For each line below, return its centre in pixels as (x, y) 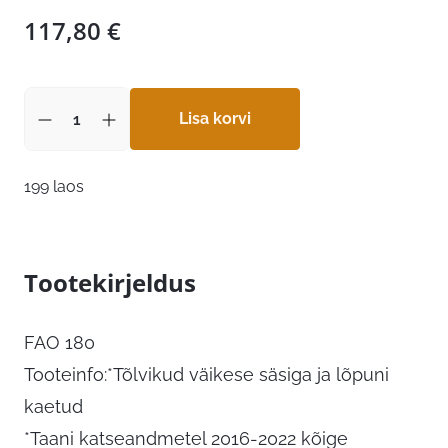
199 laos (54, 187)
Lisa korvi (215, 119)
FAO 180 (59, 343)
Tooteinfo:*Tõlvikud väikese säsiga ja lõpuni (206, 375)
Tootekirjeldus (110, 283)
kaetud (53, 407)
